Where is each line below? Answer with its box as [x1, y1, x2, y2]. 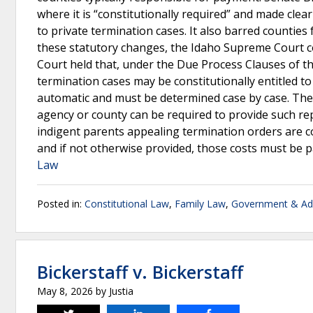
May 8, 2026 [37, 284, 93, 298]
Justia [109, 284, 133, 298]
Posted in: [37, 197, 85, 210]
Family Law [175, 197, 226, 210]
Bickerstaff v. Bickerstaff [37, 260, 243, 284]
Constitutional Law [85, 197, 169, 210]
